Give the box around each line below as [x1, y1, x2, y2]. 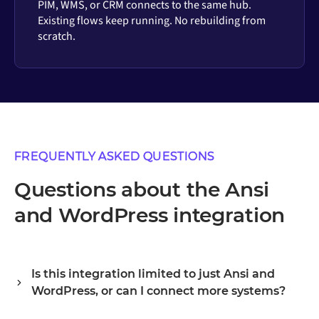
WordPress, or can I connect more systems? [31, 283, 286, 298]
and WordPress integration [14, 202, 285, 227]
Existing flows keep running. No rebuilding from [38, 13, 266, 29]
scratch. [38, 28, 76, 45]
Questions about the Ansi [14, 177, 269, 202]
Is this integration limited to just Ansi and [31, 266, 275, 281]
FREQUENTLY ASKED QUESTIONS [14, 149, 215, 163]
